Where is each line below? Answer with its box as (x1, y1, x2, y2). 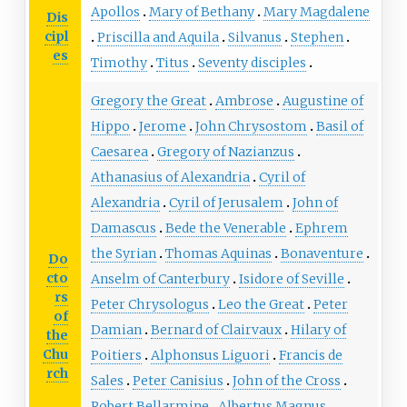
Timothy (90, 55, 147, 72)
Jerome (138, 118, 186, 135)
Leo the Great (217, 296, 304, 313)
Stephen (290, 29, 343, 46)
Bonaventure (280, 245, 363, 263)
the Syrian (90, 245, 156, 263)
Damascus (90, 220, 156, 237)
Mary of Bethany (148, 4, 254, 21)
